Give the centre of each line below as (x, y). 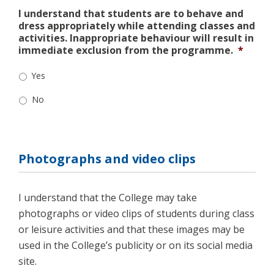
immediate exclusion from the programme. (126, 50)
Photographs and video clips (107, 159)
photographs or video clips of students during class (136, 214)
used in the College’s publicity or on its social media (135, 246)
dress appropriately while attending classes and (137, 26)
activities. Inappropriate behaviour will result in (136, 38)
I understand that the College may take (108, 198)
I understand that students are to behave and (131, 14)
